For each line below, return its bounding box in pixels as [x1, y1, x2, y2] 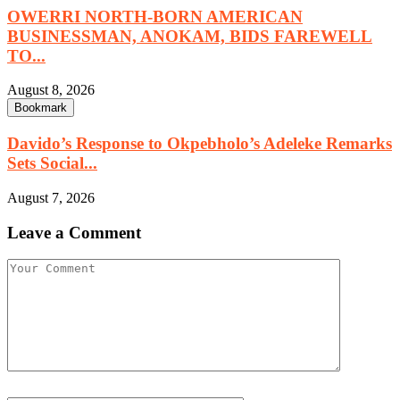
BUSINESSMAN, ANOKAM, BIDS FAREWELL [7, 26, 372, 46]
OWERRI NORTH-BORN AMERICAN [7, 6, 303, 26]
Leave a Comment [7, 222, 141, 242]
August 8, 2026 [7, 82, 95, 98]
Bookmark [14, 101, 67, 115]
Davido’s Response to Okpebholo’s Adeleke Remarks [7, 134, 392, 154]
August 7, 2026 [7, 189, 95, 205]
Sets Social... [7, 154, 97, 173]
